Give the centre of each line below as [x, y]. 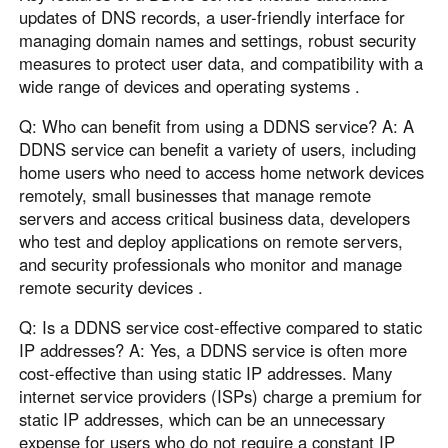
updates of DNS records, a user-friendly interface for [212, 17]
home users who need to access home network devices [222, 172]
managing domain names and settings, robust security [218, 40]
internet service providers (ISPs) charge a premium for [221, 395]
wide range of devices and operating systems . [190, 86]
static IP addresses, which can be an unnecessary [202, 418]
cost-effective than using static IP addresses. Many [206, 372]
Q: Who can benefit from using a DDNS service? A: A [217, 126]
